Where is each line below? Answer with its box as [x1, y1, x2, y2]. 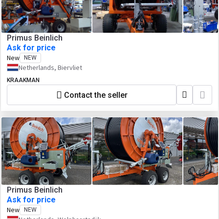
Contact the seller [64, 90, 128, 100]
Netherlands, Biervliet [19, 63, 82, 72]
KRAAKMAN [7, 77, 40, 84]
